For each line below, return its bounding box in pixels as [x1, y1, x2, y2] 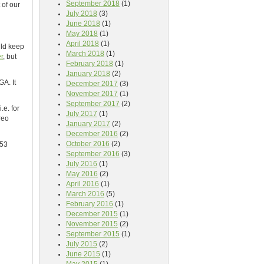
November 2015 [66, 220, 118, 227]
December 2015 [66, 210, 118, 217]
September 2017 [66, 100, 120, 107]
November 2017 [66, 90, 118, 97]
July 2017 [66, 110, 97, 117]
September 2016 [66, 150, 120, 157]
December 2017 [66, 80, 118, 87]
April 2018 [66, 40, 99, 47]
